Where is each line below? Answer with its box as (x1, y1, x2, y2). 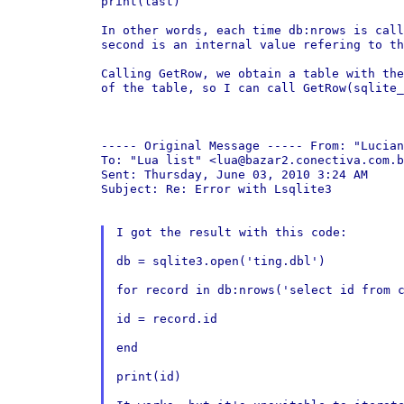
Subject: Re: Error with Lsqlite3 (101, 182, 332, 196)
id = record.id (115, 312, 217, 326)
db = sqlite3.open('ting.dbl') (115, 254, 326, 268)
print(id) (115, 370, 181, 383)
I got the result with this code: (115, 225, 347, 239)
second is (101, 38, 173, 51)
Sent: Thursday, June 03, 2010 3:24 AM (101, 168, 368, 181)
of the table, (101, 81, 202, 95)
